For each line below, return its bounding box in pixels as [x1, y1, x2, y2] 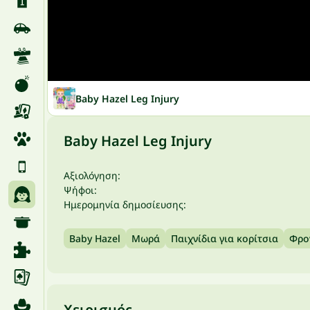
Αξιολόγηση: [64, 169, 120, 182]
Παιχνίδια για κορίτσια [171, 232, 278, 245]
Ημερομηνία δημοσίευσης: [64, 198, 186, 211]
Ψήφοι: [64, 183, 97, 197]
